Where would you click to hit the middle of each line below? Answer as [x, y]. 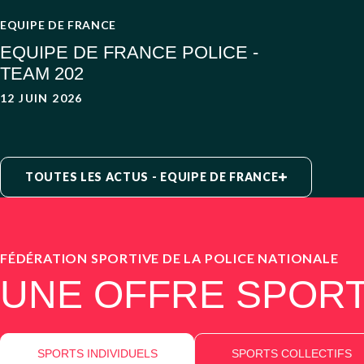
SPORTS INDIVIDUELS [97, 353]
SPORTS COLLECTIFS [291, 353]
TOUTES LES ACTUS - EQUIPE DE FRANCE [152, 177]
